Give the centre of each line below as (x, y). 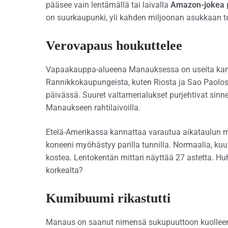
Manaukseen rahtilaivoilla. (93, 108)
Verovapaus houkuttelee (114, 46)
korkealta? (64, 170)
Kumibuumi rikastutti (108, 198)
